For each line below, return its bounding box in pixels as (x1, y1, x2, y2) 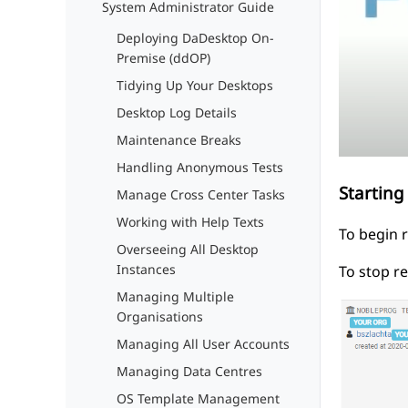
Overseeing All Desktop (117, 240, 259, 258)
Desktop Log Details (117, 104, 237, 121)
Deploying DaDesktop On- (117, 29, 274, 46)
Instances (117, 260, 176, 278)
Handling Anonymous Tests (117, 158, 283, 176)
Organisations (117, 308, 203, 325)
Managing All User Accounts (117, 335, 290, 352)
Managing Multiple (117, 288, 234, 305)
